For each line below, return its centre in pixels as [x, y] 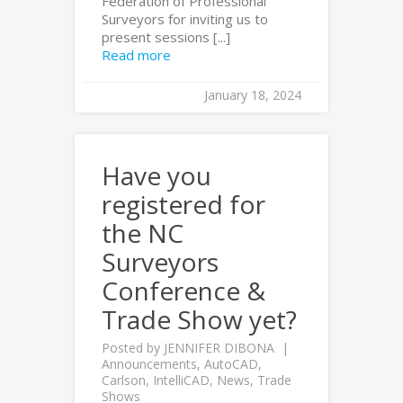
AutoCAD [231, 364]
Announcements [149, 364]
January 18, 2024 [253, 95]
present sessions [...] [166, 37]
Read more [136, 55]
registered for [184, 204]
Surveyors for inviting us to [185, 19]
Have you [157, 175]
